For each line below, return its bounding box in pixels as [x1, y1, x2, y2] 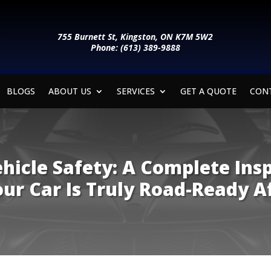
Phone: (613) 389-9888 [90, 41, 180, 53]
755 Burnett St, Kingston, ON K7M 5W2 [57, 30, 214, 42]
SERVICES [116, 85, 155, 97]
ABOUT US [48, 85, 91, 97]
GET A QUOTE [180, 85, 237, 97]
